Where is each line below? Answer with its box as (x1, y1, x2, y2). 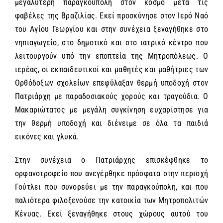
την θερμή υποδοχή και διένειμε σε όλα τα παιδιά (15, 118, 208, 128)
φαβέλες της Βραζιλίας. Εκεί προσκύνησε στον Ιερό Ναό (15, 11, 208, 21)
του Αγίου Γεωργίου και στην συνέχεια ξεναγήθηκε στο (15, 24, 208, 34)
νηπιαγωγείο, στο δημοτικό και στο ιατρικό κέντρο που (15, 38, 208, 48)
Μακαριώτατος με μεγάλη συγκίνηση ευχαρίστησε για (15, 105, 208, 115)
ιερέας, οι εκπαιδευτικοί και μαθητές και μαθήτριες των (15, 65, 208, 75)
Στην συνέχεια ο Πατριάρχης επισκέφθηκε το (15, 155, 208, 165)
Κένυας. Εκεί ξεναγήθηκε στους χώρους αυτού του (15, 209, 208, 219)
